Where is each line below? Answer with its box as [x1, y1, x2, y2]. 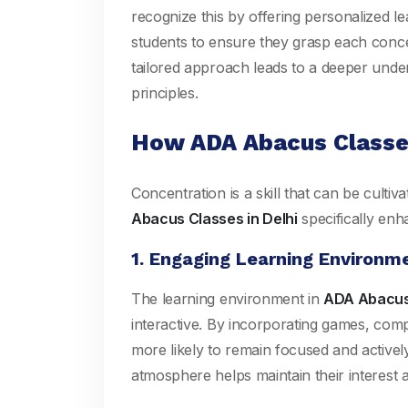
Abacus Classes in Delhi [131, 209, 298, 228]
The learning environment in [131, 290, 324, 308]
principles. [131, 84, 199, 102]
